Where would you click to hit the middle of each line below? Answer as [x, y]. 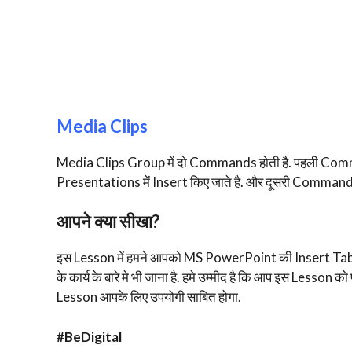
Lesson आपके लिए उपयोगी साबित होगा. [149, 297]
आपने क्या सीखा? [108, 222]
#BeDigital [89, 336]
